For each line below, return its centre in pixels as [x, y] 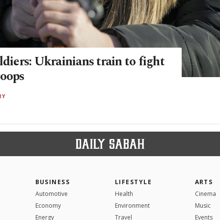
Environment [132, 205]
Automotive [51, 193]
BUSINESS [53, 182]
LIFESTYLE [133, 182]
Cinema [205, 193]
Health [124, 193]
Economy [48, 205]
